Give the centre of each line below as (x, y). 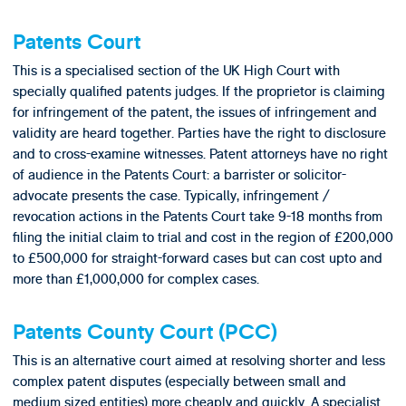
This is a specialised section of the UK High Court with (176, 70)
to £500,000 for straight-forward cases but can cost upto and (197, 258)
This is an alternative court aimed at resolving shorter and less (198, 360)
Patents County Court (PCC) (145, 332)
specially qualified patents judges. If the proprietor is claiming (198, 91)
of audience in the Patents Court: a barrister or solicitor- (179, 174)
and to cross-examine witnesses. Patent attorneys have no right (200, 154)
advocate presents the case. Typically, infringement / (170, 195)
